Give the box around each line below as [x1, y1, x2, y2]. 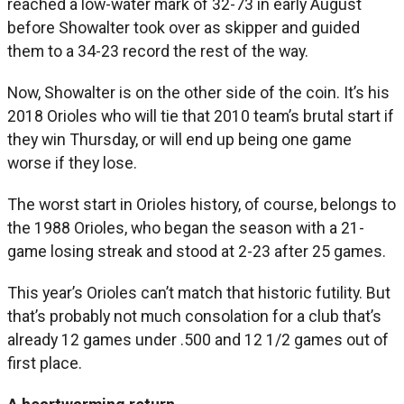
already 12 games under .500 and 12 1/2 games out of [7, 329, 389, 349]
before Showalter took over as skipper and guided [7, 17, 360, 37]
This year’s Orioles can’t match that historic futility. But [7, 282, 390, 302]
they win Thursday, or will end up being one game [7, 129, 352, 149]
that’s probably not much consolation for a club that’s [7, 306, 381, 326]
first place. [7, 353, 82, 372]
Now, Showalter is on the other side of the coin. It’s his [7, 82, 390, 102]
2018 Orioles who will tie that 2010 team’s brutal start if [7, 106, 394, 125]
